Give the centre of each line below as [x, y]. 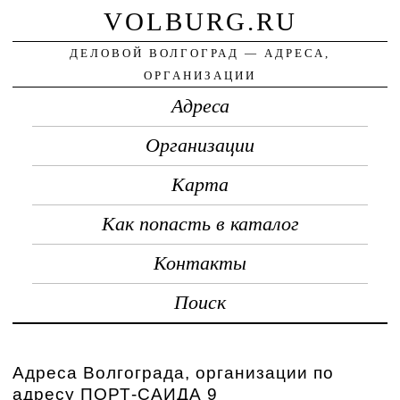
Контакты [200, 263]
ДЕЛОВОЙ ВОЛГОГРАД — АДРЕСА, [200, 53]
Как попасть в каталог [200, 224]
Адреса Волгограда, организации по [174, 372]
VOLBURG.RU [200, 21]
